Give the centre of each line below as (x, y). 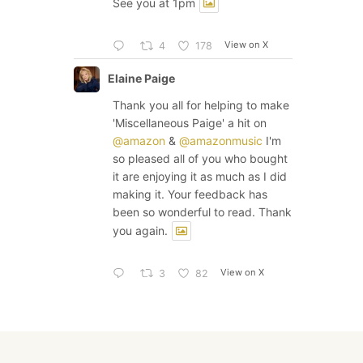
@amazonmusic (221, 140)
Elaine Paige (141, 78)
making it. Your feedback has (190, 194)
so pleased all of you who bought (200, 158)
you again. (140, 231)
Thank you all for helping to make (201, 105)
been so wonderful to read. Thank (202, 211)
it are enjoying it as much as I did (200, 176)
